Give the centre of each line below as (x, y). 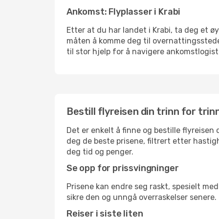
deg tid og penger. (100, 152)
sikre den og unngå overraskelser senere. (142, 197)
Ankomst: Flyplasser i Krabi (124, 12)
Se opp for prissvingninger (123, 168)
